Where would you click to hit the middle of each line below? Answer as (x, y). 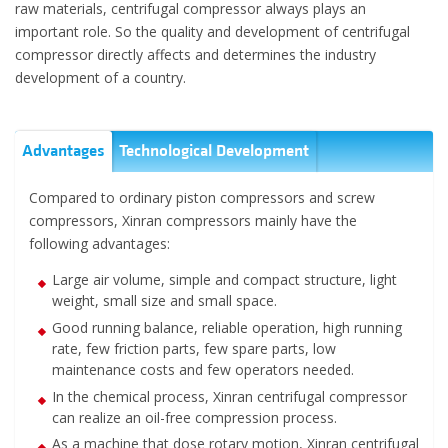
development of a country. (100, 78)
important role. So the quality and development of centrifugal (212, 32)
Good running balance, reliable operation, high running (226, 328)
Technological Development (214, 151)
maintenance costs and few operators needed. (202, 370)
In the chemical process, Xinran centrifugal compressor (229, 396)
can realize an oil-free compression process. (194, 417)
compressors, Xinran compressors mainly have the (193, 221)
